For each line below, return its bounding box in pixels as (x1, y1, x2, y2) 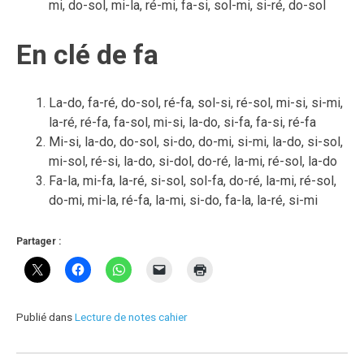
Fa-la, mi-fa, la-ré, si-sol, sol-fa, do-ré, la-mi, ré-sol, (49, 173, 336, 188)
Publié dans (16, 310, 75, 323)
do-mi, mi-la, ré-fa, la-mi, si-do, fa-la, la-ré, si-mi (49, 193, 318, 208)
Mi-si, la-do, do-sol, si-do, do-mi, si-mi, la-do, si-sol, (49, 134, 343, 149)
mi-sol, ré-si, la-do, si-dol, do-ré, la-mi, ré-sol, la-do (49, 154, 337, 169)
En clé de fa (16, 38, 158, 71)
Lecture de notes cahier (75, 310, 188, 323)
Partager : (16, 236, 61, 247)
